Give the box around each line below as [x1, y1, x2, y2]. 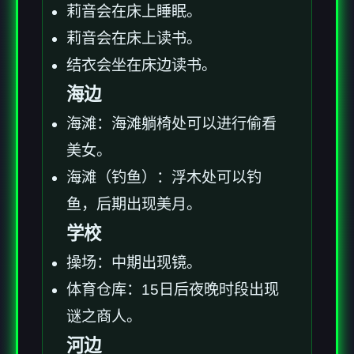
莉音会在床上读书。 [66, 30, 201, 47]
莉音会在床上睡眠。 [66, 3, 201, 21]
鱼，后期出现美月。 [66, 196, 201, 213]
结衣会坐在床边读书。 [66, 57, 217, 74]
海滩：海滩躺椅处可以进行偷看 [66, 115, 277, 133]
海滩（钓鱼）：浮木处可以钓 [66, 169, 262, 186]
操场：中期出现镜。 [66, 254, 201, 272]
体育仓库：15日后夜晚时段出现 [66, 281, 279, 299]
